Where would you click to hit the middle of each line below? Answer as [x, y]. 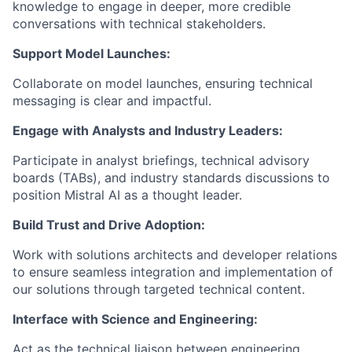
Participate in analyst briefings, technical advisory [161, 160]
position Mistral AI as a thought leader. [127, 194]
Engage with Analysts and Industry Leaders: [148, 130]
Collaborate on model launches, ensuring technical [163, 83]
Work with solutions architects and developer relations [175, 254]
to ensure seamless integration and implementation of [173, 271]
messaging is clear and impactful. [112, 100]
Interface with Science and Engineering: [135, 319]
